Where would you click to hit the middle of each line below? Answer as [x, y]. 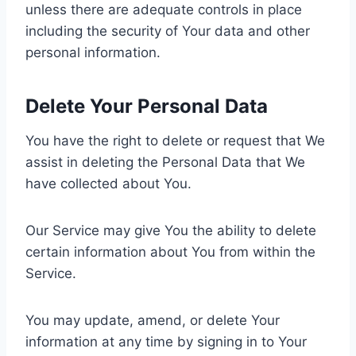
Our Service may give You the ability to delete [171, 230]
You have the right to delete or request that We [175, 140]
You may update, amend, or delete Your [153, 320]
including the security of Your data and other [168, 31]
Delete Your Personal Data [147, 106]
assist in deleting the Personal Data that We [165, 162]
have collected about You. [108, 183]
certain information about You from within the [170, 252]
